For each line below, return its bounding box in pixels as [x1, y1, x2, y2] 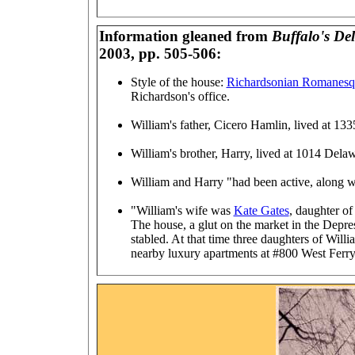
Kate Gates [233, 204, 289, 217]
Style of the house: [130, 75, 227, 89]
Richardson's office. [130, 90, 230, 103]
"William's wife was [130, 204, 234, 217]
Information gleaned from [98, 28, 272, 44]
